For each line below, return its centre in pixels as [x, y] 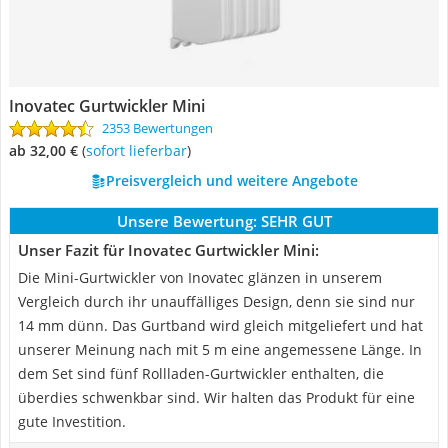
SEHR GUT [296, 221]
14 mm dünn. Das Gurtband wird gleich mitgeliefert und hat [220, 325]
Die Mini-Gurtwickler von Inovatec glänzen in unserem [200, 277]
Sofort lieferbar [140, 150]
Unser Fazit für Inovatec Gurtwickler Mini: [168, 250]
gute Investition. [72, 421]
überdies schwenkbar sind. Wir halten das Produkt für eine [216, 397]
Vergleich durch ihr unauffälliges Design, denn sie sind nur [216, 301]
